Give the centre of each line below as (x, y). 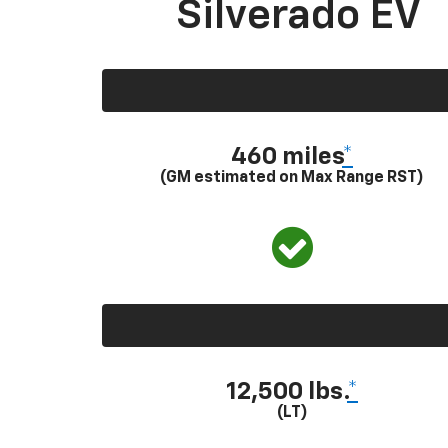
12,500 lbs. (286, 391)
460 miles (286, 156)
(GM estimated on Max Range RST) (292, 177)
